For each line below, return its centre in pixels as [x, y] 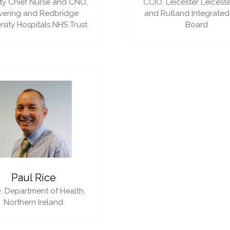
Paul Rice [33, 177]
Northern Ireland [33, 202]
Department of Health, [45, 191]
